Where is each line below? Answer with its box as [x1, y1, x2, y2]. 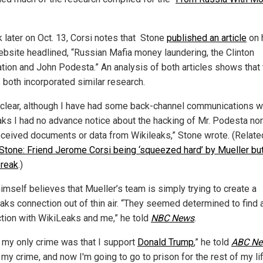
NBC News [151, 213, 194, 224]
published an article [167, 32, 247, 44]
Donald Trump [137, 237, 194, 248]
